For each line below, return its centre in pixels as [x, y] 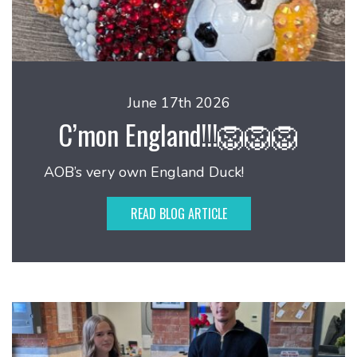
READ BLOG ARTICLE [178, 214]
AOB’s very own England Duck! [144, 172]
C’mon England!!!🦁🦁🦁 [178, 134]
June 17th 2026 [178, 103]
